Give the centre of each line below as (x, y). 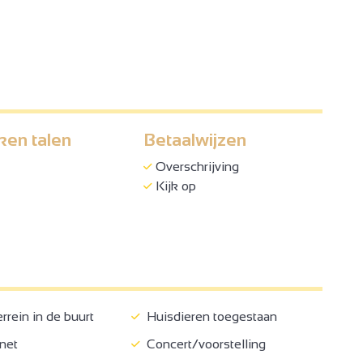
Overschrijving (195, 166)
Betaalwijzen (194, 139)
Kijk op (174, 186)
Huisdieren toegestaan (209, 316)
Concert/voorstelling (203, 344)
